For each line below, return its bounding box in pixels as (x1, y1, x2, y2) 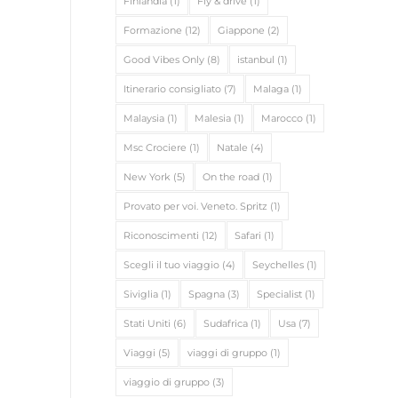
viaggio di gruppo (123, 376, 210, 388)
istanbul (236, 53, 275, 66)
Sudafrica (203, 317, 248, 330)
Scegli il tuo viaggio (123, 259, 219, 271)
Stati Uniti (123, 317, 171, 330)
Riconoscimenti (123, 229, 199, 242)
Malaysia (123, 112, 164, 124)
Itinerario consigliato (123, 83, 221, 95)
